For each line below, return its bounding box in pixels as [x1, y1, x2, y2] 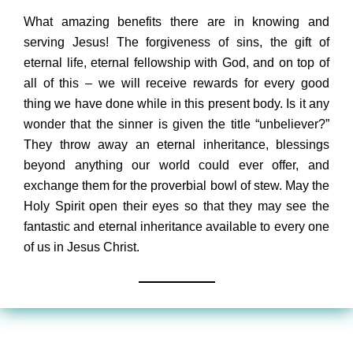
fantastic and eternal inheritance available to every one [24, 219, 329, 233]
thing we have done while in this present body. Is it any [24, 96, 329, 110]
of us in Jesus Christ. [24, 240, 139, 254]
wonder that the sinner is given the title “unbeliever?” [24, 117, 329, 131]
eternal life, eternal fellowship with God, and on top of [24, 55, 329, 69]
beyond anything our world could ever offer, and [24, 158, 329, 172]
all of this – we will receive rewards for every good [24, 76, 329, 90]
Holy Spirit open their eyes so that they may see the [24, 199, 329, 213]
